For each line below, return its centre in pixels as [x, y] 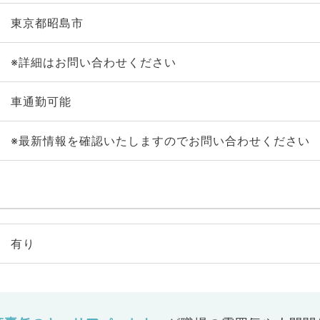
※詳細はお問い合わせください [93, 62]
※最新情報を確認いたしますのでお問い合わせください [160, 141]
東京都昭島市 [47, 23]
